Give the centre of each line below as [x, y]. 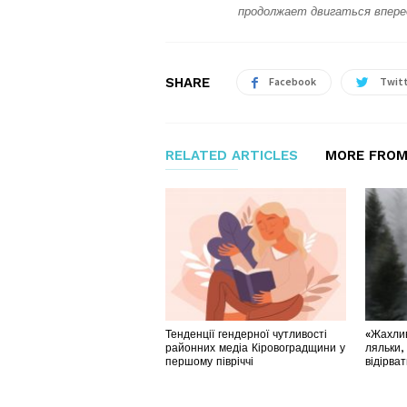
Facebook [293, 81]
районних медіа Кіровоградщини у [255, 347]
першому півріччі [209, 361]
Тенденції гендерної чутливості [246, 334]
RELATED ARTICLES [232, 155]
